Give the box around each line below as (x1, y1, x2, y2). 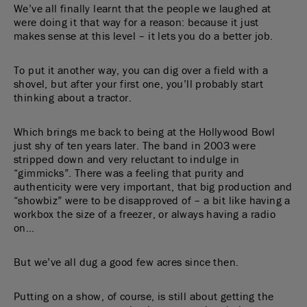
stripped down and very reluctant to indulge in (14, 152, 240, 166)
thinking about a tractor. (14, 90, 132, 104)
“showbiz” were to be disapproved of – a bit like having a (14, 193, 291, 207)
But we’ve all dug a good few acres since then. (14, 255, 239, 269)
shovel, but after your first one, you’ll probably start (14, 77, 263, 90)
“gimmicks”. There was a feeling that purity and (14, 166, 245, 180)
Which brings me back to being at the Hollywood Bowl (14, 125, 275, 138)
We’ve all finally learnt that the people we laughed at (14, 1, 271, 15)
